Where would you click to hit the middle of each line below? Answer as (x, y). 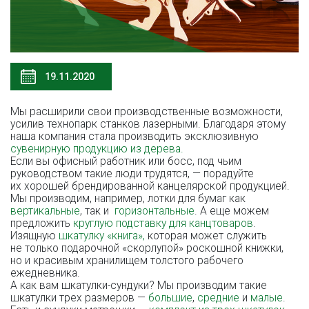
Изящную (34, 236)
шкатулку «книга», (102, 236)
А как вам (36, 285)
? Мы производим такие (208, 285)
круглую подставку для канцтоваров (163, 223)
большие (170, 298)
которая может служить (206, 236)
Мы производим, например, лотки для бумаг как (128, 198)
